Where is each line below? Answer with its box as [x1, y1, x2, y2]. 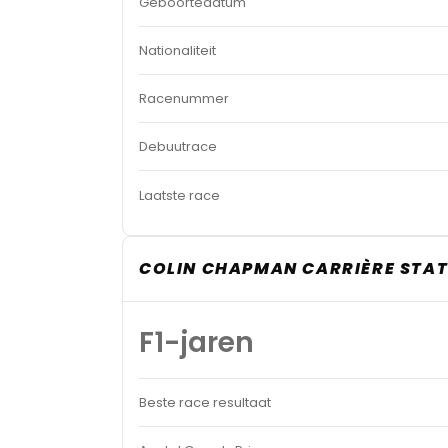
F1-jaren [139, 323, 254, 362]
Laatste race [139, 185, 220, 205]
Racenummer [139, 89, 229, 108]
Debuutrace [139, 137, 217, 156]
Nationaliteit [139, 41, 216, 60]
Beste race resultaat [139, 393, 271, 412]
